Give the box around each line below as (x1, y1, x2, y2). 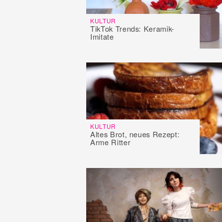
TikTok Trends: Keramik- (90, 23, 174, 34)
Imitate (90, 31, 114, 42)
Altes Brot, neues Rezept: (90, 128, 180, 139)
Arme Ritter (90, 136, 131, 147)
